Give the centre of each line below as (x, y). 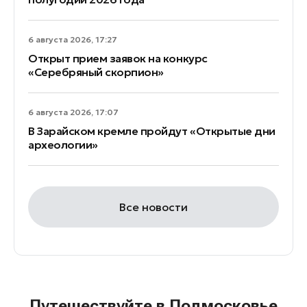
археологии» (63, 145)
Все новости (153, 207)
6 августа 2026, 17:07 (73, 112)
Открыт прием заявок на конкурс (118, 59)
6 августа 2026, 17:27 (73, 40)
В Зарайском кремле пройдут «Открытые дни (152, 131)
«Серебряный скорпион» (96, 72)
